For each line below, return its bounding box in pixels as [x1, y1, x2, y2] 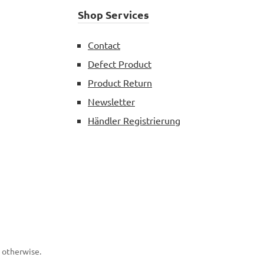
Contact [88, 39, 120, 51]
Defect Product [88, 58, 151, 70]
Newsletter [88, 95, 135, 107]
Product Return [88, 77, 152, 88]
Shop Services [78, 8, 149, 21]
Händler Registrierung [88, 114, 180, 126]
